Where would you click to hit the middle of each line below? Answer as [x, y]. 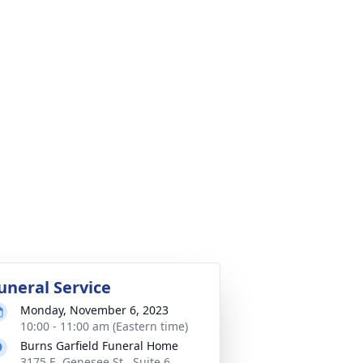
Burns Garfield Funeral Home [99, 346]
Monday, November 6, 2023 [94, 310]
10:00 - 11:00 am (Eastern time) [104, 326]
